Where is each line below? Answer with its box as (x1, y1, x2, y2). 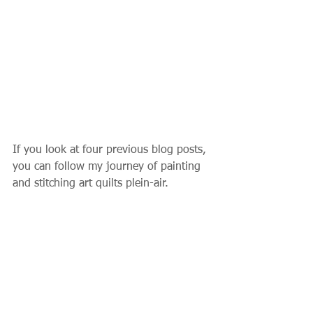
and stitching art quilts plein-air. (13, 177, 168, 189)
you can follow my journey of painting (13, 161, 204, 173)
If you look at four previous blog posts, (13, 144, 210, 156)
